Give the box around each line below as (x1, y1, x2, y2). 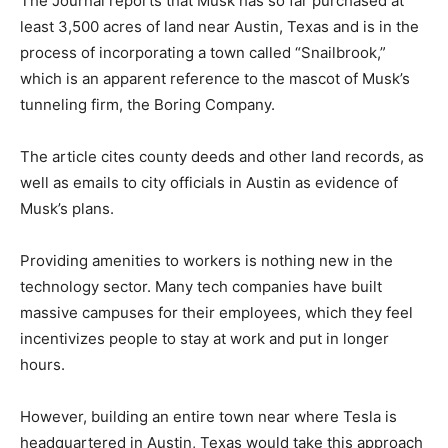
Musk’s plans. (20, 198, 114, 218)
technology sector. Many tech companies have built (20, 276, 382, 296)
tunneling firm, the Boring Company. (20, 94, 275, 114)
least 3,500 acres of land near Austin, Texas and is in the (20, 16, 419, 36)
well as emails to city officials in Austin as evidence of (20, 172, 398, 192)
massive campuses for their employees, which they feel (20, 302, 413, 322)
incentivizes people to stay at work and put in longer (20, 328, 389, 348)
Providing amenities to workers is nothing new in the (20, 250, 393, 270)
